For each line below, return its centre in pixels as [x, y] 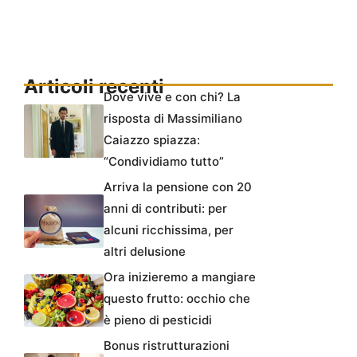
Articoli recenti [94, 87]
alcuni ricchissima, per [169, 230]
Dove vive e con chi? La [172, 97]
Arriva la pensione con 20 [178, 187]
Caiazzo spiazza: [152, 140]
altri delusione [145, 252]
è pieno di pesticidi [158, 320]
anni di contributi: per [165, 209]
